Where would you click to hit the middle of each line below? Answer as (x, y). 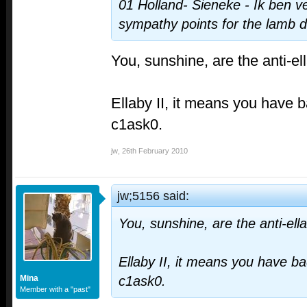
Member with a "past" (55, 289)
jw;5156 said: (153, 196)
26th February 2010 (155, 151)
